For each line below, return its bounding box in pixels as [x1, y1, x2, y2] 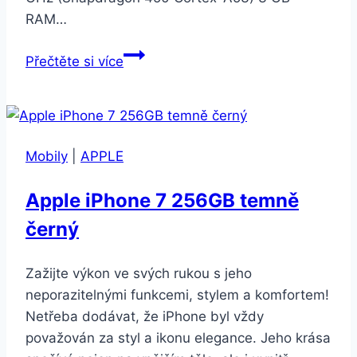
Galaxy [123, 66, 167, 83]
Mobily [25, 147, 68, 164]
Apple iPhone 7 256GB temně [25, 188, 299, 212]
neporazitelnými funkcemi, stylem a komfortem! [25, 286, 329, 303]
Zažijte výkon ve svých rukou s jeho [25, 265, 252, 281]
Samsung [123, 45, 182, 61]
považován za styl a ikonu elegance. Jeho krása [25, 329, 331, 346]
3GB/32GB [123, 152, 191, 169]
